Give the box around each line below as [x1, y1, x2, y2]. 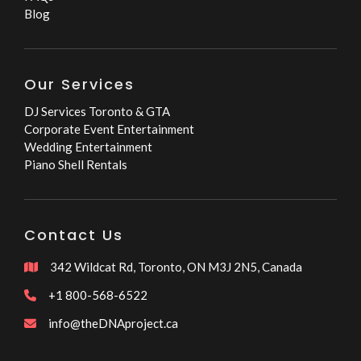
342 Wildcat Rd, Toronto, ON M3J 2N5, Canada [50, 259, 302, 275]
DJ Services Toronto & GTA [24, 104, 170, 119]
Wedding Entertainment [24, 139, 152, 155]
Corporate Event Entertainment [24, 122, 194, 137]
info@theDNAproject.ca [48, 316, 178, 331]
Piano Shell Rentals [24, 157, 127, 172]
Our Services [24, 74, 135, 95]
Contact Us [24, 225, 123, 246]
